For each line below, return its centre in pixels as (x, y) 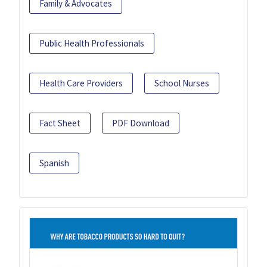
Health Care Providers (81, 83)
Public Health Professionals (92, 43)
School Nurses (182, 83)
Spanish (54, 163)
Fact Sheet (60, 123)
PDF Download (141, 123)
